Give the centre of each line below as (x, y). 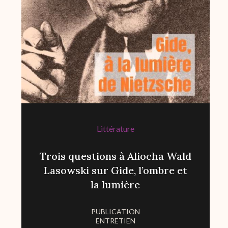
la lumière (116, 185)
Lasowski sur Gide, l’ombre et (116, 170)
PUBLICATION (115, 212)
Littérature (115, 129)
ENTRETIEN (115, 221)
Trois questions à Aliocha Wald (115, 156)
